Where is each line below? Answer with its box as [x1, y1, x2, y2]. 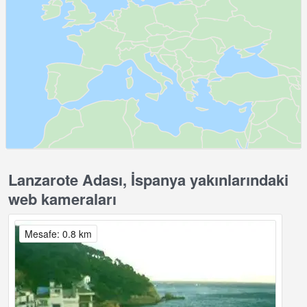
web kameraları [8, 188, 116, 210]
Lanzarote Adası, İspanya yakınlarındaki [8, 169, 288, 191]
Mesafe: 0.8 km [25, 227, 92, 241]
